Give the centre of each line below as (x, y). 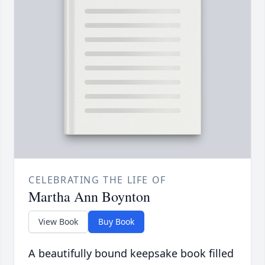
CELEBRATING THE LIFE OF (97, 180)
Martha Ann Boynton (89, 197)
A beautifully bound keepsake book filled (131, 253)
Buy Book (116, 222)
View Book (58, 222)
